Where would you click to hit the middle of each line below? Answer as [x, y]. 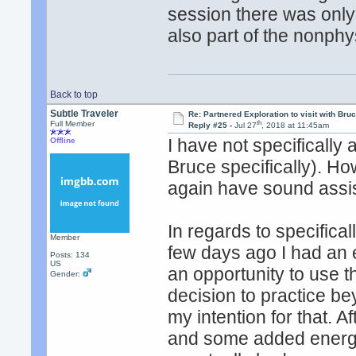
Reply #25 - [211, 126]
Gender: [67, 274]
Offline [63, 140]
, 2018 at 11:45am [295, 126]
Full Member [73, 124]
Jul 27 [245, 126]
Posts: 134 [70, 255]
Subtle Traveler [85, 114]
